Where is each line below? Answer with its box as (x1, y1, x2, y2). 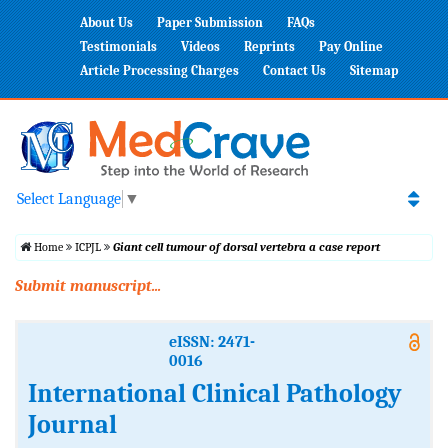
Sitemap (350, 63, 398, 78)
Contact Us (263, 63, 326, 78)
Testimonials (80, 39, 157, 54)
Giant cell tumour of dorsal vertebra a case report (113, 240, 380, 255)
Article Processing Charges (80, 63, 239, 78)
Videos (181, 39, 220, 54)
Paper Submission (157, 15, 263, 30)
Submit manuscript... (15, 277, 161, 296)
